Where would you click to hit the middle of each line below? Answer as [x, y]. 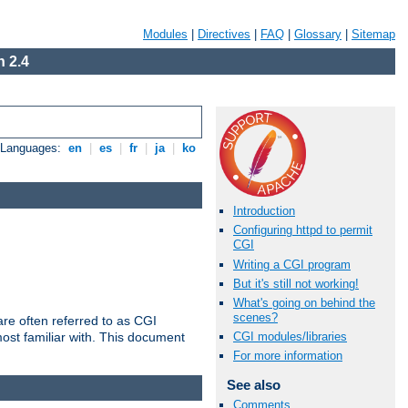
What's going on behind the [304, 302]
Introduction [264, 211]
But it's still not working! [296, 283]
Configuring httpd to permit [303, 230]
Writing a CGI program [292, 264]
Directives [224, 34]
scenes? [255, 317]
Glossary [318, 34]
